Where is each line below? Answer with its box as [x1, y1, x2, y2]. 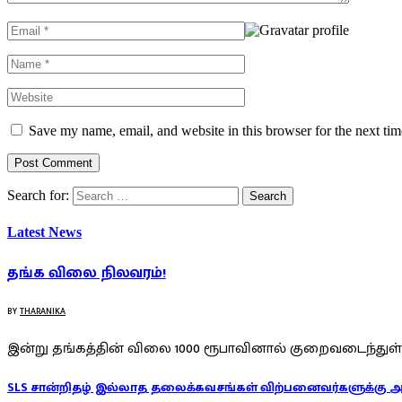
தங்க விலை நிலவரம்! [7, 259, 166, 285]
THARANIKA [20, 303, 66, 319]
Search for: [7, 187, 69, 203]
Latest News [7, 224, 82, 240]
